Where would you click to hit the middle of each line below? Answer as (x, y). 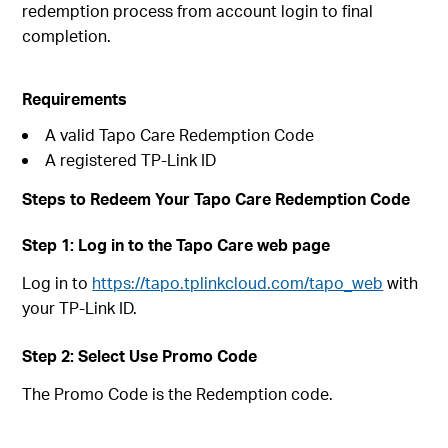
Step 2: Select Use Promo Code (140, 356)
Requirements (75, 99)
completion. (67, 36)
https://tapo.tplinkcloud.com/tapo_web (238, 283)
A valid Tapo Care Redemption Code (180, 135)
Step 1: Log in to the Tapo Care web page (176, 245)
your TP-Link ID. (80, 308)
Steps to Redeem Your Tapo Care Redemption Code (216, 199)
